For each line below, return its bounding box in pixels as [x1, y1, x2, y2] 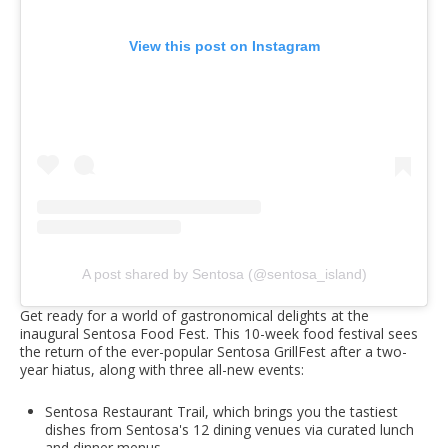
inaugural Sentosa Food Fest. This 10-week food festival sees [20, 323, 418, 343]
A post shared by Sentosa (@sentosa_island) [81, 265, 367, 282]
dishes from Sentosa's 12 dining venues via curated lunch [45, 419, 414, 439]
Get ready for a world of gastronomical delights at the [20, 305, 369, 325]
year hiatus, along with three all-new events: [20, 359, 304, 379]
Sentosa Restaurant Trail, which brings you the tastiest [45, 401, 398, 421]
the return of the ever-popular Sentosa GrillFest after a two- [20, 341, 407, 361]
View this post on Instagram [128, 37, 320, 54]
